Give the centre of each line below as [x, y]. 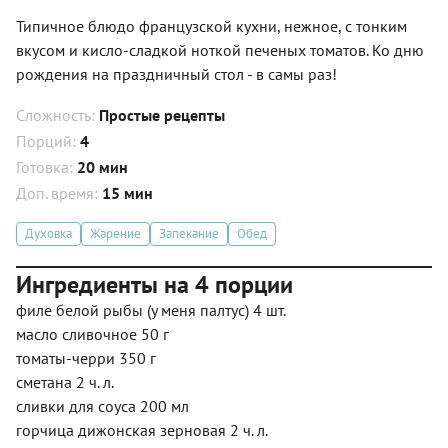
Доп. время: [59, 192]
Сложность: [57, 114]
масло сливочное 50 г [92, 333]
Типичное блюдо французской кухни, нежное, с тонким [211, 25]
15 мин [127, 192]
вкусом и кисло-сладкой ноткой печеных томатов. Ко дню [220, 49]
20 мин [102, 166]
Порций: [48, 140]
